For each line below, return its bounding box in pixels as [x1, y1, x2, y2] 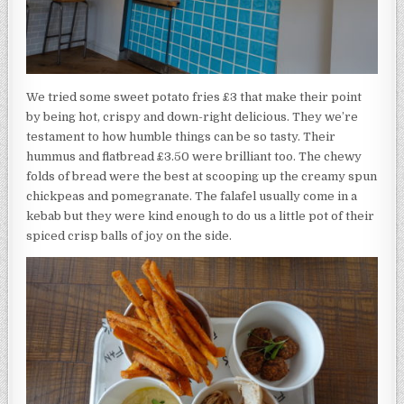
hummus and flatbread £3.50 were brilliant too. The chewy [26, 150, 363, 164]
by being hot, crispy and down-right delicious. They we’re [26, 110, 359, 124]
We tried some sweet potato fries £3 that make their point [26, 90, 363, 105]
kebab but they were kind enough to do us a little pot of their [26, 209, 375, 224]
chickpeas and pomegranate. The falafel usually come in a [26, 189, 358, 204]
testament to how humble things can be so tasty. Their [26, 130, 336, 144]
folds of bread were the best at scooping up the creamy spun [26, 170, 378, 184]
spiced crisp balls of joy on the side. [26, 229, 233, 243]
